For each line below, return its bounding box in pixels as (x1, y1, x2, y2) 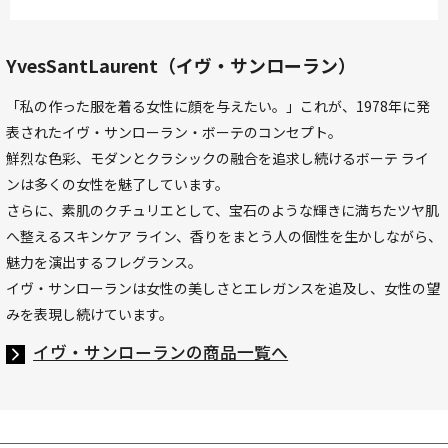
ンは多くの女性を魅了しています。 (5, 174, 229, 195)
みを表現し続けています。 (5, 304, 173, 325)
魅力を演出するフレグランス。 (5, 252, 202, 273)
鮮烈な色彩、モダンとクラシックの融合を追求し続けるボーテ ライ (5, 148, 429, 169)
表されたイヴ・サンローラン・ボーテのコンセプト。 (5, 122, 342, 143)
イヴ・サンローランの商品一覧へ (33, 340, 289, 365)
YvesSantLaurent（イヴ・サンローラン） (5, 52, 356, 79)
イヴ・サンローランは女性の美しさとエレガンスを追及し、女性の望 (5, 278, 440, 299)
